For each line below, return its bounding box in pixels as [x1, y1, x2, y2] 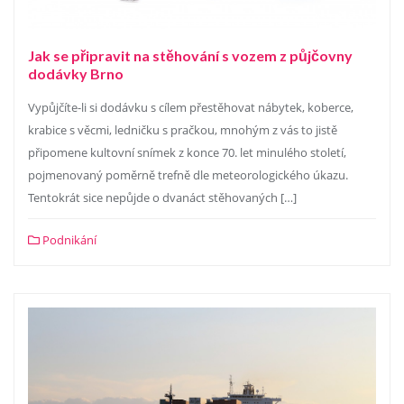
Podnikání [40, 232, 96, 248]
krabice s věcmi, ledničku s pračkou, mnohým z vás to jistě [28, 122, 337, 138]
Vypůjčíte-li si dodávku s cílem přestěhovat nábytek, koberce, [28, 99, 353, 115]
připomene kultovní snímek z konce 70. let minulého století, [28, 144, 346, 161]
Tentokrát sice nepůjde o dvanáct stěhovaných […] [28, 189, 297, 206]
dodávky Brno [28, 65, 124, 82]
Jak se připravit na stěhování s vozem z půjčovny [28, 47, 353, 64]
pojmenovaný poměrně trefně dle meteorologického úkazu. [28, 167, 348, 183]
